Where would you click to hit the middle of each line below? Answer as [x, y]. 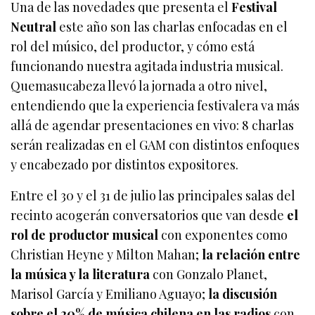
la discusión [243, 294]
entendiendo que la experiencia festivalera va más [155, 105]
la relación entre [251, 255]
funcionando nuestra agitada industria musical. [147, 66]
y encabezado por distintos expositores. [125, 165]
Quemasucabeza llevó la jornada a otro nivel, [139, 86]
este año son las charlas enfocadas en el [172, 27]
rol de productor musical [85, 235]
